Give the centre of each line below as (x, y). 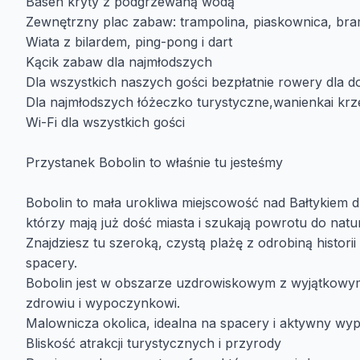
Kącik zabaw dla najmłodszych (121, 62)
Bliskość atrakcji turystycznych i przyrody (153, 343)
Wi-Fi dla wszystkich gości (107, 122)
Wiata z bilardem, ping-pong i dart (131, 42)
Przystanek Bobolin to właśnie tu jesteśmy (156, 162)
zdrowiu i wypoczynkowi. (103, 303)
